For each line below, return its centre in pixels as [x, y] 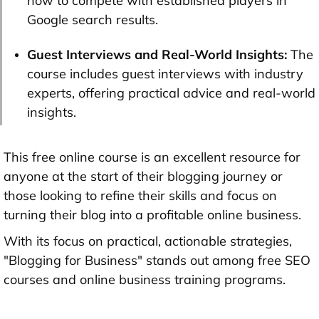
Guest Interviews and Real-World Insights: [157, 55]
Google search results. [93, 20]
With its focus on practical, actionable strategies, [148, 241]
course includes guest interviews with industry [165, 74]
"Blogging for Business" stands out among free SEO [157, 261]
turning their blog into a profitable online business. [152, 215]
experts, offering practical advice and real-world [171, 93]
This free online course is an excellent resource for [152, 157]
